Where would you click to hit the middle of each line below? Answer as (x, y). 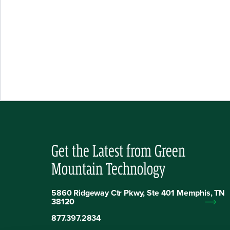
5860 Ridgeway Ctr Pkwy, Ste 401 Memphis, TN (138, 193)
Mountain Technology (108, 169)
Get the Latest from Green (118, 151)
